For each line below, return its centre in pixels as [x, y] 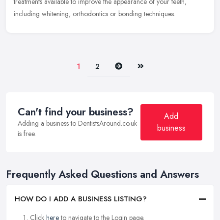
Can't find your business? [76, 112]
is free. [27, 134]
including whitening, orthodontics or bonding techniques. [95, 14]
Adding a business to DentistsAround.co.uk [77, 124]
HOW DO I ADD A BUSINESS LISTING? [81, 199]
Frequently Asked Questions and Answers [102, 175]
